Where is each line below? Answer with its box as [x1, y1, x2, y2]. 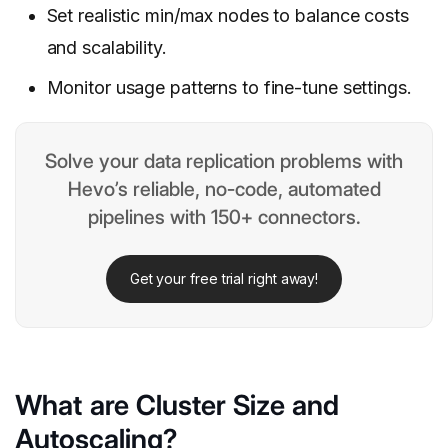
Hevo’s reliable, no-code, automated [67, 177, 381, 202]
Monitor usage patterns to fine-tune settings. [46, 77, 412, 99]
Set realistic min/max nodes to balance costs [46, 5, 409, 27]
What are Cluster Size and [15, 388, 339, 423]
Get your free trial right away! [129, 270, 319, 288]
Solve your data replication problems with [45, 149, 403, 174]
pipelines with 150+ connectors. [87, 205, 361, 230]
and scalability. [46, 37, 167, 59]
